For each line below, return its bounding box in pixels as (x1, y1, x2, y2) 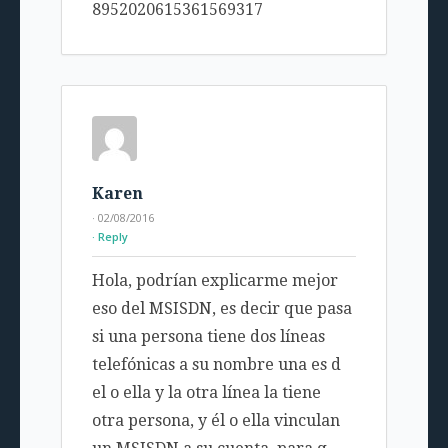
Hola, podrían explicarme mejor (91, 271, 338, 291)
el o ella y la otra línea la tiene (91, 383, 321, 403)
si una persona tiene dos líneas (91, 327, 325, 347)
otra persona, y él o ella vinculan (91, 411, 340, 431)
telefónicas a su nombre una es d (91, 355, 341, 375)
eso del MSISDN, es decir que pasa (91, 299, 352, 319)
